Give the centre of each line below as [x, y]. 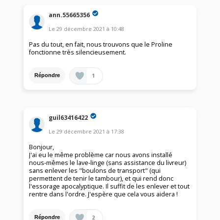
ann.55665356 [69, 15]
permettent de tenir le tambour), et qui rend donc [101, 178]
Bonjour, [42, 147]
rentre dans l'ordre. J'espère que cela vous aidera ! [104, 194]
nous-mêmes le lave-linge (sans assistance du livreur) [108, 163]
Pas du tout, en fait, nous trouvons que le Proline [101, 44]
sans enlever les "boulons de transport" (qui [95, 170]
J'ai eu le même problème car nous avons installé [101, 155]
